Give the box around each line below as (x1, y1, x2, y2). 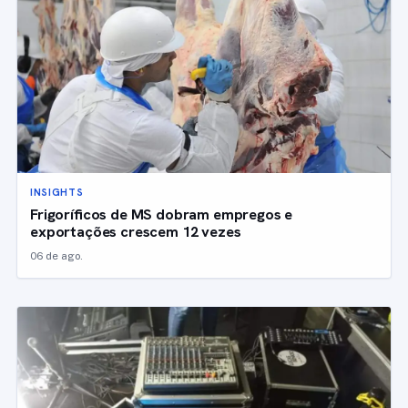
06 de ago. (30, 249, 83, 262)
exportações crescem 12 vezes (30, 220, 241, 241)
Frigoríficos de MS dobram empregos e (30, 203, 293, 224)
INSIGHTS (30, 185, 84, 199)
